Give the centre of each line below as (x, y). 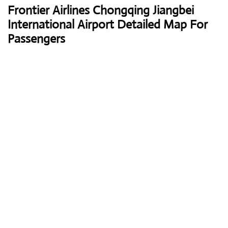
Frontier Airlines (49, 10)
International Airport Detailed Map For (108, 25)
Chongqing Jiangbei (142, 10)
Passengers (36, 39)
